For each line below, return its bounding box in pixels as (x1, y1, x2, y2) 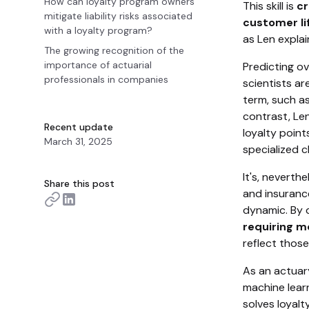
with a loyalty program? (44, 24, 152, 37)
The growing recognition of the (44, 44, 184, 57)
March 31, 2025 (44, 135, 112, 148)
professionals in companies (44, 73, 168, 86)
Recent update (44, 121, 113, 133)
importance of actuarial (44, 59, 152, 71)
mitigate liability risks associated (44, 10, 192, 22)
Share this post (44, 177, 114, 190)
